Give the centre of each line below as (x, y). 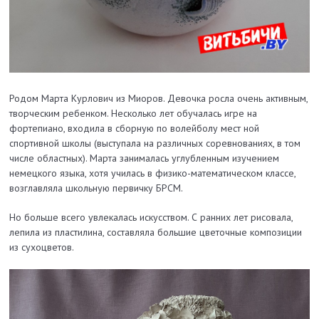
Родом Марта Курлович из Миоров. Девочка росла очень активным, (159, 99)
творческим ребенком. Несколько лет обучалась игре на (134, 114)
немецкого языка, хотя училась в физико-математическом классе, (153, 173)
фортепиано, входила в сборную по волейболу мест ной (135, 129)
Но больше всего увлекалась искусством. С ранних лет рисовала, (151, 218)
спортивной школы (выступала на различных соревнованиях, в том (155, 143)
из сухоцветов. (42, 247)
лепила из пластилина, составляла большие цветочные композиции (156, 232)
